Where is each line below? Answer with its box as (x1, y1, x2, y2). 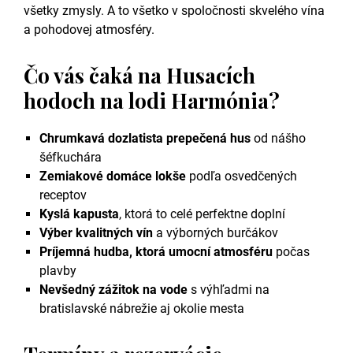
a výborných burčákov (153, 225, 278, 241)
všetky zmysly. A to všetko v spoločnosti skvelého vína (24, 3, 325, 19)
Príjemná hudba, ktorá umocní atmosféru (39, 244, 273, 260)
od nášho (251, 131, 306, 147)
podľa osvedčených (186, 169, 297, 184)
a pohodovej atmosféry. (24, 22, 154, 38)
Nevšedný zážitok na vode (39, 282, 188, 298)
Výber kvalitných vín (39, 225, 153, 241)
